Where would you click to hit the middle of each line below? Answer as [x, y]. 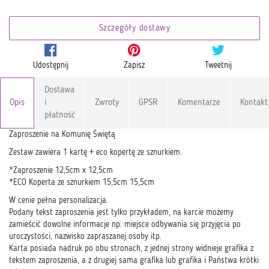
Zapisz [134, 65]
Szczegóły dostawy [134, 29]
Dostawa [59, 90]
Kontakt [254, 103]
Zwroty [107, 103]
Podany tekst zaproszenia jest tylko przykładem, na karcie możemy [121, 213]
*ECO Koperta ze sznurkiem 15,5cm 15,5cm [82, 183]
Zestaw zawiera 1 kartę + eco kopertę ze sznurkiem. [95, 153]
